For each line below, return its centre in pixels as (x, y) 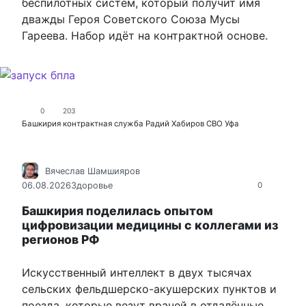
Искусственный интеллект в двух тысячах (137, 272)
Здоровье (92, 186)
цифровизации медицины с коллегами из (150, 225)
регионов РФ (61, 239)
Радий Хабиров (175, 124)
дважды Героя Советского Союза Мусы (131, 19)
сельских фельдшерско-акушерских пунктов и (149, 289)
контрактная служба (103, 124)
